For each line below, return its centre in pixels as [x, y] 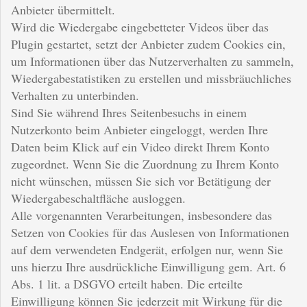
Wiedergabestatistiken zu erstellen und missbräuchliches [151, 78]
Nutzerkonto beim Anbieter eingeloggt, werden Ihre [139, 129]
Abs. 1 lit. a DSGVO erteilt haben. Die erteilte [127, 283]
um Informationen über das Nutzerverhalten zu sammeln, [152, 61]
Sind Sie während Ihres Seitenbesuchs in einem [129, 112]
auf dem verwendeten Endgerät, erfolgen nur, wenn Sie [147, 249]
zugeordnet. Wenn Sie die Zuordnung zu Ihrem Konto [145, 163]
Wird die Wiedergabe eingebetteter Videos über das [140, 26]
